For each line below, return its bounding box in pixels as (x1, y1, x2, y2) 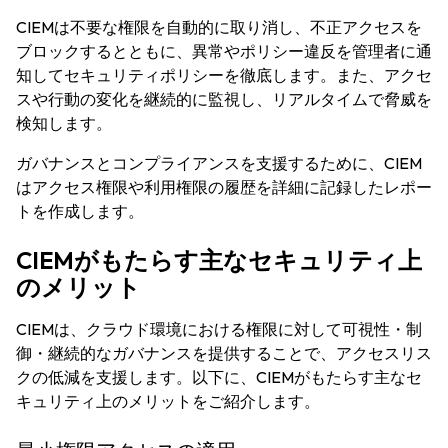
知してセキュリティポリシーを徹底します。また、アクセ (16, 65, 432, 85)
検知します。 (16, 113, 112, 133)
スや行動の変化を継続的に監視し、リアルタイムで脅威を (16, 89, 432, 109)
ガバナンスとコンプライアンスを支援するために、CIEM (16, 153, 422, 173)
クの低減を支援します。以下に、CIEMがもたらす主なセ (16, 367, 422, 387)
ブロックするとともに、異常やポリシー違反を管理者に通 (16, 41, 432, 61)
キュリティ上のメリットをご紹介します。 (16, 391, 320, 411)
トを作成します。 (16, 201, 144, 221)
